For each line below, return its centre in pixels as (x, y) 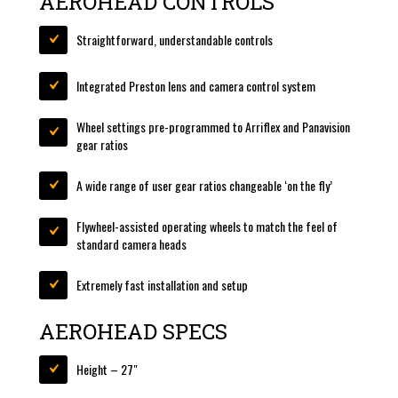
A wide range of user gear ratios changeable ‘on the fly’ (204, 186)
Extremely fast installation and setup (162, 285)
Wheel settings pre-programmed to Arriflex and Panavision (213, 127)
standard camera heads (131, 244)
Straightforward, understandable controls (175, 40)
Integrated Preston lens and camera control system (196, 86)
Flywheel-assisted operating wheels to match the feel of (207, 227)
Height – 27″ (107, 370)
